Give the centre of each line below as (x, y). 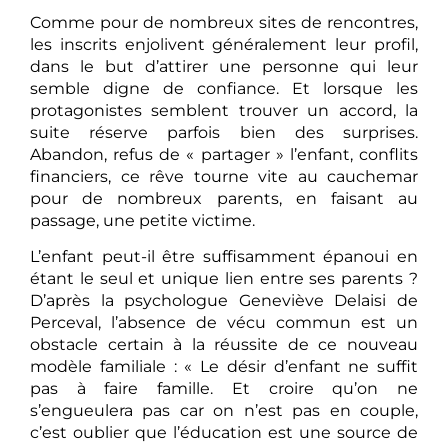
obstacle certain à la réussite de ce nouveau (224, 344)
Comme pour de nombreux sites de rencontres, (224, 22)
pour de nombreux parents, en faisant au (224, 198)
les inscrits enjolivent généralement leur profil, (224, 44)
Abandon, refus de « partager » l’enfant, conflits (224, 154)
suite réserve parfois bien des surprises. (224, 132)
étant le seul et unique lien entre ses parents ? (224, 278)
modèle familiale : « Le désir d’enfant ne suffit (224, 366)
